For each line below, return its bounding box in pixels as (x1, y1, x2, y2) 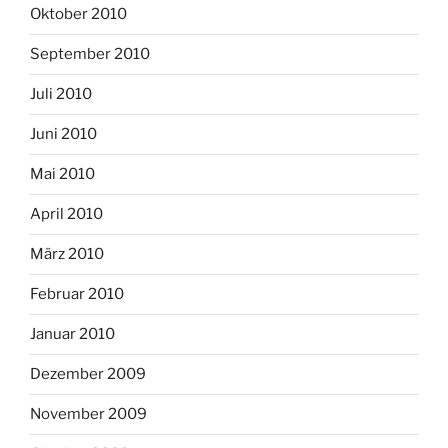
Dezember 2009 (30, 365, 146, 384)
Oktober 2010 (30, 5, 127, 24)
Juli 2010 (30, 85, 92, 104)
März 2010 (30, 245, 104, 264)
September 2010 (30, 45, 150, 64)
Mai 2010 (30, 165, 95, 184)
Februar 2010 (30, 285, 124, 304)
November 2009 (30, 405, 147, 424)
